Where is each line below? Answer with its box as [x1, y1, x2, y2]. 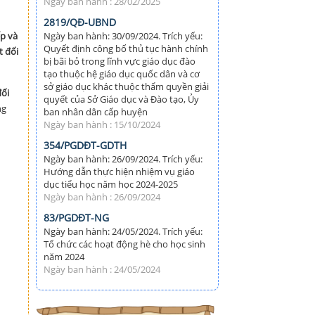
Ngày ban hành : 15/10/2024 [44, 118, 160, 131]
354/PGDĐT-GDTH [44, 139, 127, 153]
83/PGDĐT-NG [44, 211, 109, 225]
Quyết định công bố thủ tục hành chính [44, 42, 208, 56]
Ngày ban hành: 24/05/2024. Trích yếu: [44, 225, 202, 238]
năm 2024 [44, 250, 84, 264]
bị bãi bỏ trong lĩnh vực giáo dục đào [44, 55, 195, 68]
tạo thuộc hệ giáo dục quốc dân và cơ [44, 67, 200, 81]
